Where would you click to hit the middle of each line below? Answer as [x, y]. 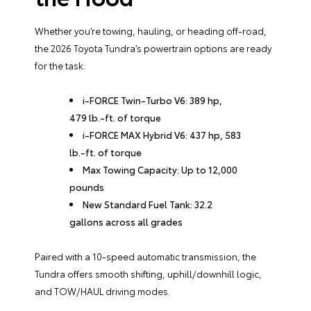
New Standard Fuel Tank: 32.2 [148, 204]
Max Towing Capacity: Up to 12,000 [160, 169]
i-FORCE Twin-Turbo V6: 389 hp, [153, 100]
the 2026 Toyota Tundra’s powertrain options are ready [153, 48]
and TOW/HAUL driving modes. [102, 291]
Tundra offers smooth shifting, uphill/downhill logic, [148, 273]
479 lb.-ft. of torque [115, 117]
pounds [87, 186]
